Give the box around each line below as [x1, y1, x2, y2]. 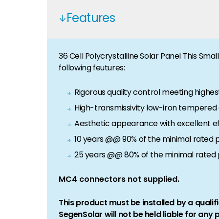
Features [66, 9, 115, 26]
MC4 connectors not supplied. [59, 173, 179, 185]
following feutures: [59, 62, 125, 73]
